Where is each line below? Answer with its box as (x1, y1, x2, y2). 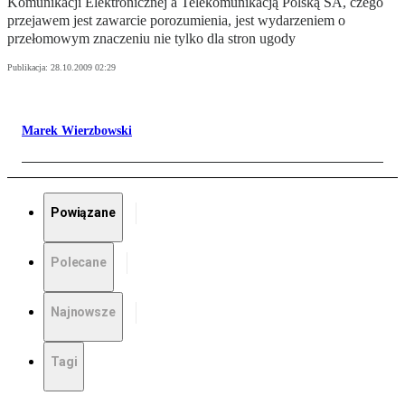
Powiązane (51, 205, 116, 221)
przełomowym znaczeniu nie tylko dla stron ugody (7, 31, 296, 47)
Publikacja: (7, 62, 51, 73)
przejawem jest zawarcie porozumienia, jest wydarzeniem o (7, 13, 345, 29)
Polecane (51, 255, 107, 270)
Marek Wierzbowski (22, 124, 132, 138)
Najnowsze (51, 305, 116, 320)
